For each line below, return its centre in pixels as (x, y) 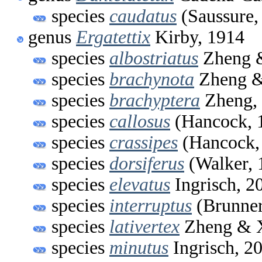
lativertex (144, 226)
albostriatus (154, 58)
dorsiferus (147, 163)
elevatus (140, 184)
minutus (139, 247)
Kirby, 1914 (197, 37)
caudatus (143, 16)
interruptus (151, 205)
